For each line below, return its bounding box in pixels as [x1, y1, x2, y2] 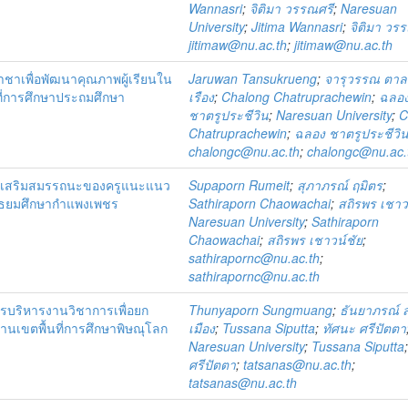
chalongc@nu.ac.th [189, 142, 301, 160]
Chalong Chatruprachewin [221, 87, 372, 106]
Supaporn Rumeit [189, 176, 291, 194]
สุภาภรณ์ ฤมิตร [297, 176, 383, 194]
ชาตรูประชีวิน [189, 106, 270, 124]
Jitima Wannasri [251, 17, 343, 36]
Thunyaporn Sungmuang [189, 301, 333, 319]
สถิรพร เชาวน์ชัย [267, 230, 363, 249]
